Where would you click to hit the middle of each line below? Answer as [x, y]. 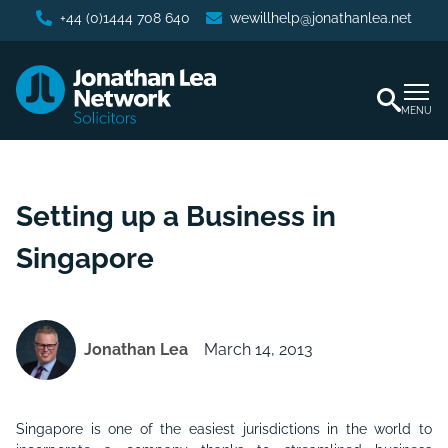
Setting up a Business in [176, 216]
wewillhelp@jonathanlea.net [321, 18]
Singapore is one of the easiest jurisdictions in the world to [224, 429]
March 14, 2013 [258, 349]
